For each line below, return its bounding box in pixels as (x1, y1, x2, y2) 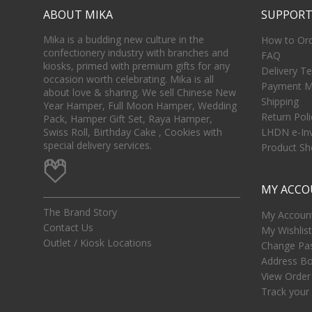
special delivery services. (43, 139, 152, 153)
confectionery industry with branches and (43, 46, 228, 60)
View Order (260, 270, 311, 283)
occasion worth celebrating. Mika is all (43, 72, 214, 86)
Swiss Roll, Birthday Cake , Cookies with (43, 125, 222, 139)
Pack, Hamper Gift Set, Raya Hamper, (43, 112, 212, 126)
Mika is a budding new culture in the (43, 33, 204, 47)
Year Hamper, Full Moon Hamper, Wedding (43, 99, 237, 113)
